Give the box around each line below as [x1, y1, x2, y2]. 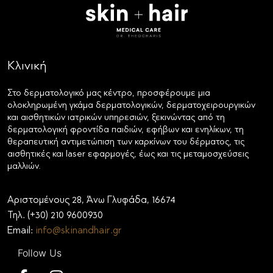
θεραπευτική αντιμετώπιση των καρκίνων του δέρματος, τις [7, 138, 244, 147]
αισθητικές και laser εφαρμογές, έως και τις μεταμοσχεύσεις [7, 150, 249, 160]
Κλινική [7, 60, 47, 73]
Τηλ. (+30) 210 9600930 [7, 210, 103, 221]
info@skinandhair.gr [35, 225, 122, 236]
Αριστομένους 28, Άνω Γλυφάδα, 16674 [7, 195, 175, 205]
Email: [7, 225, 35, 236]
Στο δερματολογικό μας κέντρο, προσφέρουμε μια [7, 89, 210, 99]
